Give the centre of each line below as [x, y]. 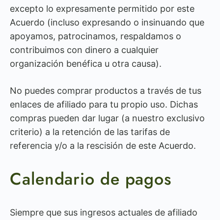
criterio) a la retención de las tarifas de [90, 132]
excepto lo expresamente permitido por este [102, 9]
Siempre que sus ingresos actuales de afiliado [104, 212]
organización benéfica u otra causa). [86, 64]
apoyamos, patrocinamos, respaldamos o [96, 36]
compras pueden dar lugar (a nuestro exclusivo [107, 118]
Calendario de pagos [91, 179]
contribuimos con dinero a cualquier [84, 50]
